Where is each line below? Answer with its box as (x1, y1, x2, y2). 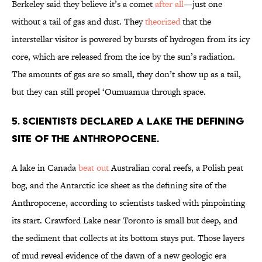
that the (180, 15, 211, 28)
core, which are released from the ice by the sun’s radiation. (12, 50, 235, 63)
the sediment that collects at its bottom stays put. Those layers (12, 232, 244, 244)
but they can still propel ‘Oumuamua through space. (12, 85, 206, 98)
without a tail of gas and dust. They (12, 15, 145, 28)
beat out (78, 161, 109, 174)
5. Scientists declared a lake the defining (12, 115, 244, 127)
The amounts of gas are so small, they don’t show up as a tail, (12, 68, 241, 81)
